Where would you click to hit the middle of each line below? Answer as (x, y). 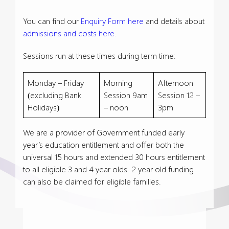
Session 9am (126, 95)
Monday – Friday (56, 83)
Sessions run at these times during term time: (99, 56)
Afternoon (176, 83)
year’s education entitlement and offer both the (104, 145)
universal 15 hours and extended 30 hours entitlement (114, 157)
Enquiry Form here (112, 21)
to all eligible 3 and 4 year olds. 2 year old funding (108, 169)
